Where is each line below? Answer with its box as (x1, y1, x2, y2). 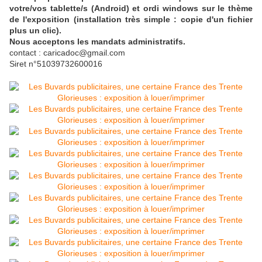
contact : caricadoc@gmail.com (9, 48, 125, 58)
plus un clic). (9, 26, 61, 36)
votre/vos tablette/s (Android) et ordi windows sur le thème (9, 4, 253, 13)
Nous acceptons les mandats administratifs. (9, 37, 185, 47)
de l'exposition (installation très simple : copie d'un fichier (9, 15, 253, 25)
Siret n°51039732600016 (9, 59, 102, 69)
